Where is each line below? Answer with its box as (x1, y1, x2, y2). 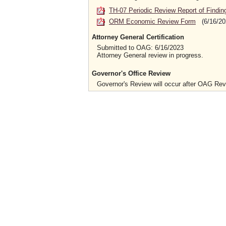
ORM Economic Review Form (109, 17, 196, 25)
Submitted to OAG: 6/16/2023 (97, 43, 184, 51)
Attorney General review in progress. (97, 51, 203, 59)
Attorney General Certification (92, 33, 184, 41)
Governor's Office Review (92, 69, 171, 77)
